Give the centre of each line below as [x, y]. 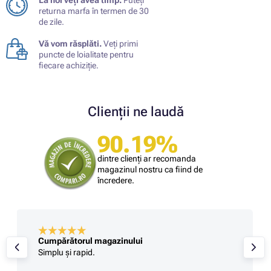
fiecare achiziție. [69, 65]
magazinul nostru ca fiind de [150, 169]
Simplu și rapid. [66, 253]
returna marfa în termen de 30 [94, 11]
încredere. [116, 180]
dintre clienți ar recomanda [147, 158]
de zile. [51, 21]
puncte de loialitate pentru [86, 54]
